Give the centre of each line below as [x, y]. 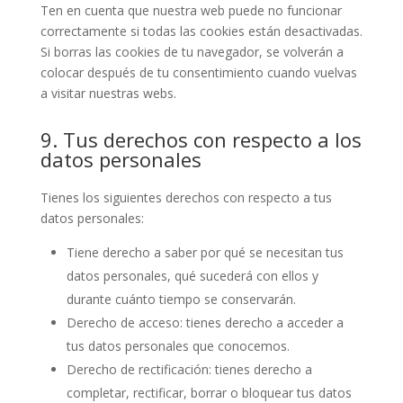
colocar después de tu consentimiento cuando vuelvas [198, 73]
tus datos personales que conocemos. [178, 346]
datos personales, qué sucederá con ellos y [192, 276]
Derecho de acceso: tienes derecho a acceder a [205, 323]
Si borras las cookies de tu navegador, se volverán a [192, 52]
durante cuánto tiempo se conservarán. [181, 300]
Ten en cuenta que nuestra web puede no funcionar [191, 11]
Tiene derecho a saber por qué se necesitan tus [205, 253]
